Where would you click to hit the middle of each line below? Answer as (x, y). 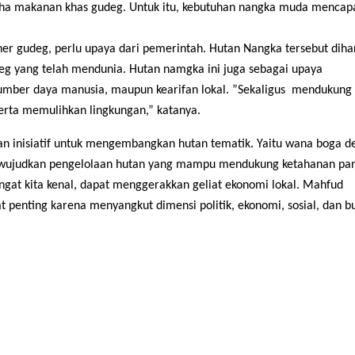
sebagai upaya (286, 70)
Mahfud (323, 186)
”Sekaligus (260, 91)
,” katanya (172, 111)
